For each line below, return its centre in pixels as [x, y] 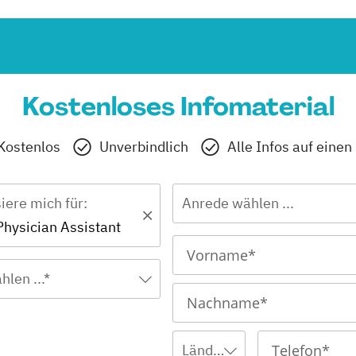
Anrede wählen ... [238, 203]
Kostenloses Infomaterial [178, 107]
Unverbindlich [144, 147]
